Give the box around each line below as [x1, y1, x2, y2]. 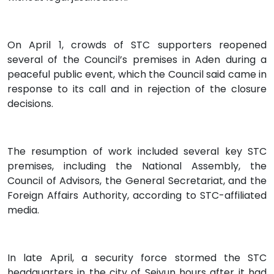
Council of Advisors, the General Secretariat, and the [7, 173, 267, 188]
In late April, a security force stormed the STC [7, 250, 267, 265]
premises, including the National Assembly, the [7, 158, 267, 173]
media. [7, 202, 39, 217]
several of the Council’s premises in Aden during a [7, 52, 267, 67]
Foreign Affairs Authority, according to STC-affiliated [7, 188, 267, 202]
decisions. [7, 96, 53, 111]
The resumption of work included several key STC [7, 144, 267, 158]
